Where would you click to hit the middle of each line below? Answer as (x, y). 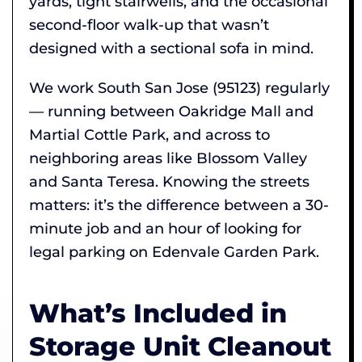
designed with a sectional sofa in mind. (171, 48)
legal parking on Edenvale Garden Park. (174, 252)
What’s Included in (158, 313)
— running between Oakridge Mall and (171, 111)
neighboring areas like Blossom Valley (168, 158)
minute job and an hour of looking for (165, 228)
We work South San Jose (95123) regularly (179, 88)
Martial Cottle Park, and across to (149, 135)
